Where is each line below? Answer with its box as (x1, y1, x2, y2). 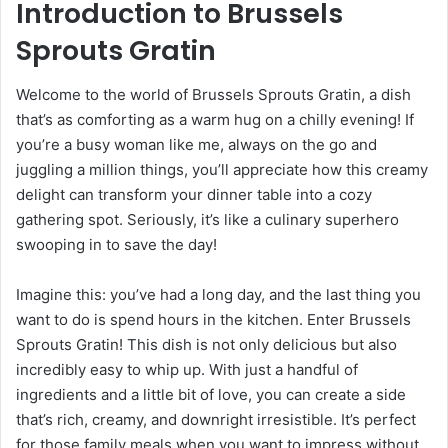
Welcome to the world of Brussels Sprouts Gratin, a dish (16, 85, 411, 105)
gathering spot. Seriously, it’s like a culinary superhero (16, 210, 399, 230)
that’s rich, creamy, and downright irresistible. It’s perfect (16, 410, 416, 430)
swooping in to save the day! (16, 235, 217, 255)
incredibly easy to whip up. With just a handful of (16, 360, 358, 380)
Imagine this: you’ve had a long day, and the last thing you (16, 285, 421, 305)
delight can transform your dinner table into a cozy (16, 185, 372, 205)
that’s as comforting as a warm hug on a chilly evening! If (16, 110, 414, 130)
